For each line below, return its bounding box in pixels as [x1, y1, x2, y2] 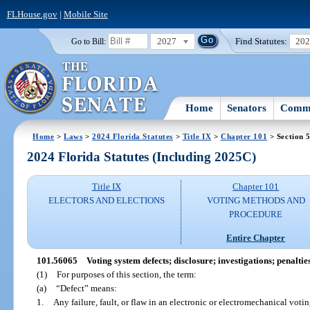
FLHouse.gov [6, 8, 57, 19]
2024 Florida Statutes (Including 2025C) [27, 149, 257, 165]
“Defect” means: [55, 282, 117, 293]
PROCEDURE [229, 209, 283, 220]
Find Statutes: [235, 35, 288, 46]
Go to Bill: [71, 37, 106, 46]
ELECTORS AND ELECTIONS [48, 195, 165, 206]
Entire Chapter [226, 232, 286, 243]
